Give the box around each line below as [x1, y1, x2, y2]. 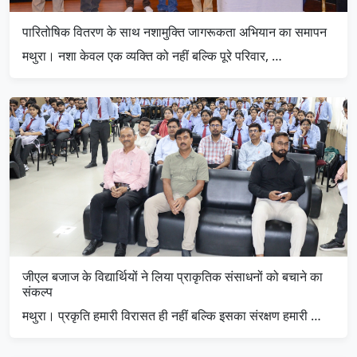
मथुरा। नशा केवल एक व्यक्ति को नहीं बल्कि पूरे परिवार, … [22, 47, 282, 65]
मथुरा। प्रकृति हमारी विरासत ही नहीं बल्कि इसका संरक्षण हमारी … [22, 307, 321, 325]
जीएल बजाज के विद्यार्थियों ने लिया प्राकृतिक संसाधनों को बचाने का [22, 268, 323, 286]
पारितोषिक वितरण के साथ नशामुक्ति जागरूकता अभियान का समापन [22, 23, 327, 41]
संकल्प [22, 283, 53, 301]
